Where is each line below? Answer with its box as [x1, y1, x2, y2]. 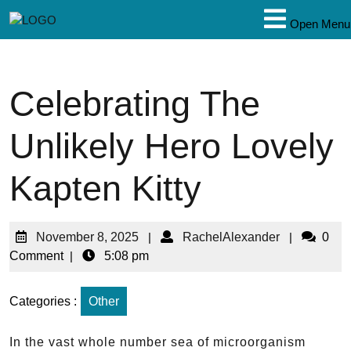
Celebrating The [9, 84, 260, 124]
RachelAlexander [183, 230, 280, 244]
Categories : [9, 295, 77, 308]
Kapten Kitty [9, 168, 201, 208]
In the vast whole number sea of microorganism [9, 335, 306, 349]
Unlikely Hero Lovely [9, 126, 334, 166]
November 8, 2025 [36, 230, 139, 244]
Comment [9, 249, 63, 262]
